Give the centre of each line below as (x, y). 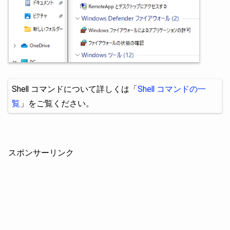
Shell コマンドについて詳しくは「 (75, 89)
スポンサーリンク (41, 152)
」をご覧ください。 (57, 103)
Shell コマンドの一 (172, 89)
